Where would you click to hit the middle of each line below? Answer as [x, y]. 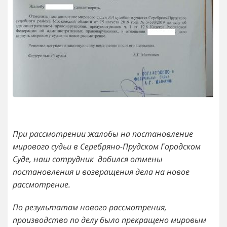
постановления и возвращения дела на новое [101, 172]
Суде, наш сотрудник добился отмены [88, 159]
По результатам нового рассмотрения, [90, 207]
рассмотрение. [42, 184]
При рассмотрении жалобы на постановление [103, 134]
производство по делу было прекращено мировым [109, 220]
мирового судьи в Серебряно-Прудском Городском [107, 146]
